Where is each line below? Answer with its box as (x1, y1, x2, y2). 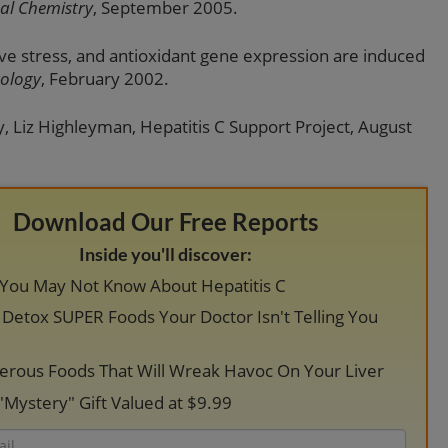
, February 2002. (41, 67, 169, 91)
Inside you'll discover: (79, 242, 253, 265)
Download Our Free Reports (13, 206, 319, 236)
